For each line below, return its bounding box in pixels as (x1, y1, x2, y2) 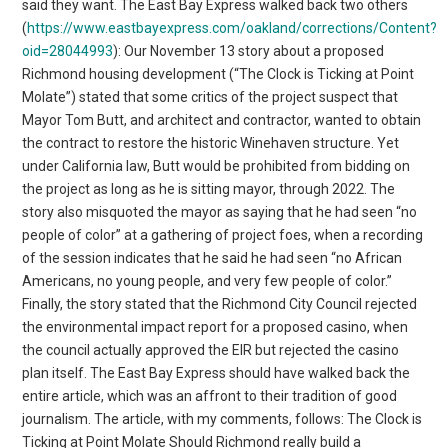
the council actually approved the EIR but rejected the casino (22, 341, 400, 358)
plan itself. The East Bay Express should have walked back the (22, 364, 411, 381)
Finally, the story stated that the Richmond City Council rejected (22, 295, 418, 312)
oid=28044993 (22, 42, 114, 59)
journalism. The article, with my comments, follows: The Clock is (22, 410, 423, 427)
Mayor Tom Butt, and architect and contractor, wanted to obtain (22, 111, 422, 128)
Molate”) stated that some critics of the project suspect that (22, 88, 399, 105)
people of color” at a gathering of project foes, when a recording (22, 226, 424, 243)
